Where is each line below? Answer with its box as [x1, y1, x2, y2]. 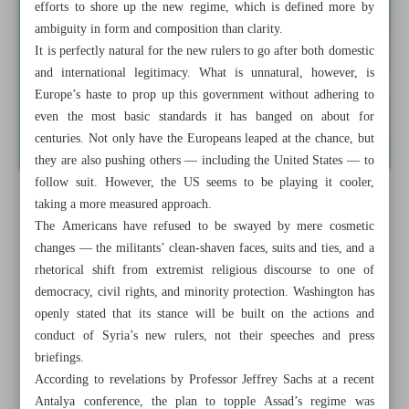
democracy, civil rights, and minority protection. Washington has [35, 281, 374, 303]
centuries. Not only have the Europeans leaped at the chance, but [35, 128, 374, 150]
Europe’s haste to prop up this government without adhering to [35, 84, 374, 106]
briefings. [35, 347, 85, 369]
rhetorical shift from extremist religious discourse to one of [35, 259, 374, 281]
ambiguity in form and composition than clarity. [35, 18, 284, 40]
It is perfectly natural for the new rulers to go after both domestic [35, 40, 374, 62]
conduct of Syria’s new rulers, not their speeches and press [35, 325, 374, 347]
